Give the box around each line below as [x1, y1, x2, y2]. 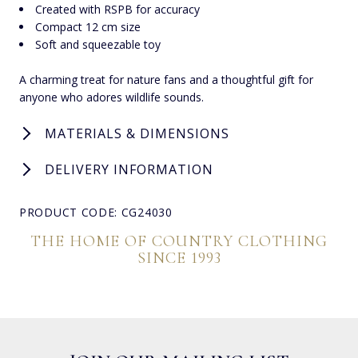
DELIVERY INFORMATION [45, 160, 213, 178]
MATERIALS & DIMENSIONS [45, 124, 229, 142]
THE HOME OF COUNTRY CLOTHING [30, 231, 328, 251]
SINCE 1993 [137, 248, 221, 268]
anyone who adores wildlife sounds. [19, 89, 204, 105]
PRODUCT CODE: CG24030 [19, 204, 173, 220]
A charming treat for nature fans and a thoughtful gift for [19, 71, 313, 87]
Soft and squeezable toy [35, 36, 161, 52]
